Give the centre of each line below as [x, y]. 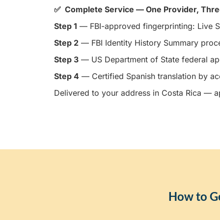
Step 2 [66, 42]
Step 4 [67, 76]
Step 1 [66, 26]
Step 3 [66, 59]
